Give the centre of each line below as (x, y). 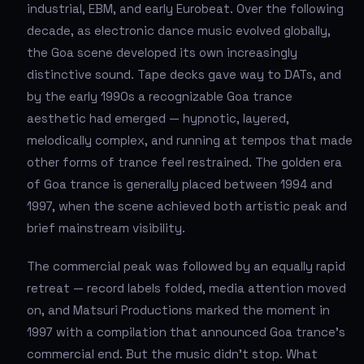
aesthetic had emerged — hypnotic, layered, (158, 118)
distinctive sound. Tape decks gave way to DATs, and (184, 74)
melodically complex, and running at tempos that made (190, 140)
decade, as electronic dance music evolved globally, (179, 30)
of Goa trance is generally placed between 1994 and (180, 184)
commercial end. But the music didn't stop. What (172, 353)
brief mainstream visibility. (106, 227)
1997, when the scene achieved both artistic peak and (187, 206)
